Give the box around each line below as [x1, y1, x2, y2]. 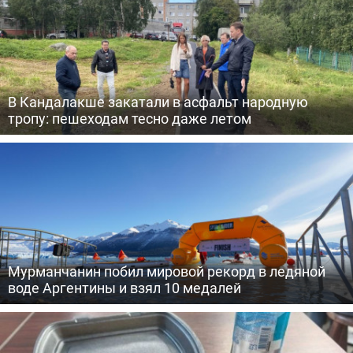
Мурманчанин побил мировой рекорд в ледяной [8, 262, 325, 281]
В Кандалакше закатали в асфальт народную [8, 92, 308, 111]
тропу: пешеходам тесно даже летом [8, 109, 251, 128]
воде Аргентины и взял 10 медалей [8, 278, 241, 297]
